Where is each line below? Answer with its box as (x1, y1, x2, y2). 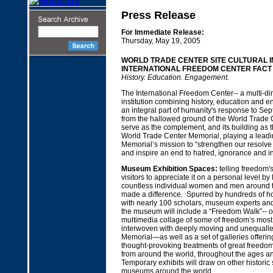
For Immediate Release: (121, 28, 204, 37)
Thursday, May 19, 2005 (121, 37, 200, 45)
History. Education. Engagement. (121, 73, 229, 82)
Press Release (121, 9, 196, 21)
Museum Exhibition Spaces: (121, 165, 218, 173)
